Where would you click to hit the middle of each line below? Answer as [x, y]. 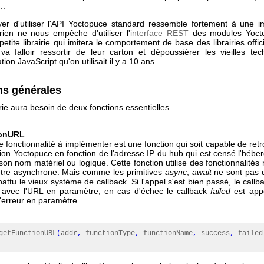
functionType [108, 233]
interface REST [159, 33]
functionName [166, 233]
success [213, 233]
